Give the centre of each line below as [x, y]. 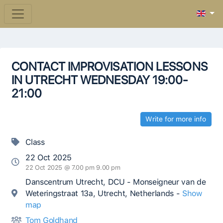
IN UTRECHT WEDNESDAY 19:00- [100, 80]
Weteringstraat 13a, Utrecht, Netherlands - [104, 194]
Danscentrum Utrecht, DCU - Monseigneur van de [116, 182]
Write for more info [176, 119]
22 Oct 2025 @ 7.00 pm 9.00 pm [73, 168]
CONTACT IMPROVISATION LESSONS [110, 66]
